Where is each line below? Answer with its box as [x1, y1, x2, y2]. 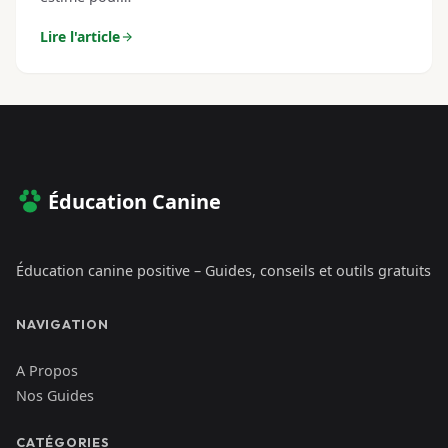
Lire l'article [40, 26, 120, 46]
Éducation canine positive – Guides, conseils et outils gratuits [16, 261, 431, 281]
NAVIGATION [16, 316, 109, 333]
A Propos [16, 361, 78, 381]
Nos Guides [16, 386, 94, 406]
